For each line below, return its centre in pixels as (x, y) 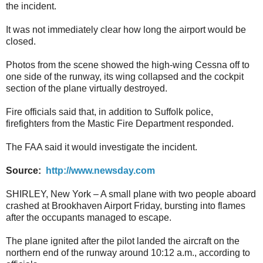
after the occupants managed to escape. (90, 217)
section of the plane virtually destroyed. (87, 88)
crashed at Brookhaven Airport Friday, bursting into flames (126, 205)
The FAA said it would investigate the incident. (102, 147)
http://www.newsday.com (100, 170)
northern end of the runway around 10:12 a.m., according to (128, 252)
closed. (21, 41)
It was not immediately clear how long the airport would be (126, 29)
